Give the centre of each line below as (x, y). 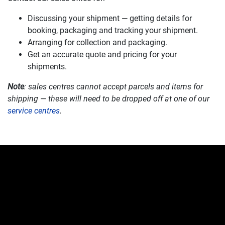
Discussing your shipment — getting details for (110, 18)
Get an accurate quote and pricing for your (102, 54)
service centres (34, 111)
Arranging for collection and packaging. (97, 42)
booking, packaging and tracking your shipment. (113, 30)
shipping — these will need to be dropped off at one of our (108, 99)
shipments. (47, 67)
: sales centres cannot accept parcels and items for (114, 87)
